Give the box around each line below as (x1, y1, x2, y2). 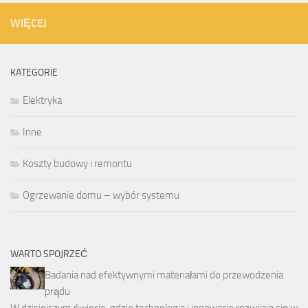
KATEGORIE (10, 67, 58, 78)
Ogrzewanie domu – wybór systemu (23, 189, 179, 201)
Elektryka (23, 94, 62, 107)
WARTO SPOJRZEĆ (10, 248, 87, 260)
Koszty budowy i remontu (23, 157, 132, 170)
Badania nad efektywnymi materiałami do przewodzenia (45, 269, 283, 281)
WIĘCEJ (10, 16, 47, 30)
